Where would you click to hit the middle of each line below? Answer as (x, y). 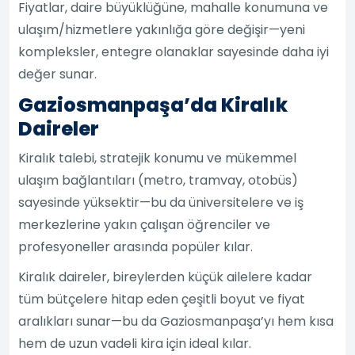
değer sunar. (58, 74)
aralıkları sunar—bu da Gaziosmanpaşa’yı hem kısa (176, 321)
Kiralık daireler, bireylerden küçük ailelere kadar (166, 277)
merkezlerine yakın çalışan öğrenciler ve (145, 224)
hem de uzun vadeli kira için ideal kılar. (135, 343)
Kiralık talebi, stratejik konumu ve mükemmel (158, 158)
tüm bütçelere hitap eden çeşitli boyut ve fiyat (162, 299)
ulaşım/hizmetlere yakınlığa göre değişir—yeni (162, 29)
